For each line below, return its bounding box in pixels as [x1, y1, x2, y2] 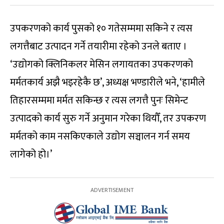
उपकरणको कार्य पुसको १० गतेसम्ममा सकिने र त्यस [10, 20, 192, 37]
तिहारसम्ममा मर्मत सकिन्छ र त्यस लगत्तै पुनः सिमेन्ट [10, 92, 188, 109]
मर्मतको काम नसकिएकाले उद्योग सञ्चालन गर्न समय [10, 128, 190, 145]
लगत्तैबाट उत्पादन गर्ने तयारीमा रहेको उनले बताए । [10, 38, 187, 55]
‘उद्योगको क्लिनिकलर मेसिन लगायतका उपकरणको [10, 56, 193, 73]
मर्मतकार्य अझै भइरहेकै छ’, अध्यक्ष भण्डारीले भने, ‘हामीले [10, 74, 205, 91]
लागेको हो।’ [10, 146, 52, 163]
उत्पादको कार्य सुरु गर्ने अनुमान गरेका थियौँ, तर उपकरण [10, 110, 206, 127]
